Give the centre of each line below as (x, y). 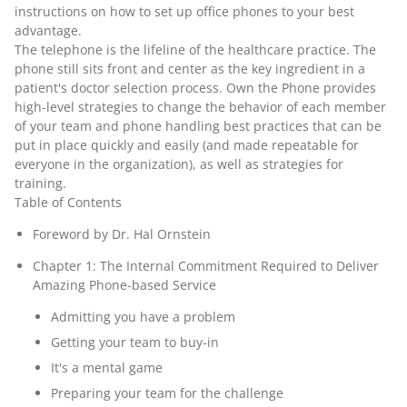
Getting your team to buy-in (135, 342)
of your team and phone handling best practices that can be (198, 126)
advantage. (48, 30)
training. (40, 183)
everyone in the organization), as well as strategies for (179, 164)
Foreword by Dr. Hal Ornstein (122, 234)
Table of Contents (68, 202)
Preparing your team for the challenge (167, 393)
